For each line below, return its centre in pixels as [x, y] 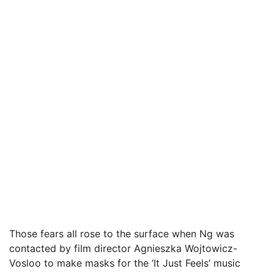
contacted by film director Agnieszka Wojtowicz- [123, 248]
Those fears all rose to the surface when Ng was [122, 233]
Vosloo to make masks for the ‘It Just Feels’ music [125, 263]
